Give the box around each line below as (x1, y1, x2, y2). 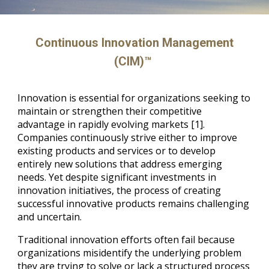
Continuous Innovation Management (35, 35, 234, 50)
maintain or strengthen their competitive (17, 104, 202, 118)
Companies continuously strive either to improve (17, 131, 238, 144)
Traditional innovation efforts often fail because (17, 233, 235, 246)
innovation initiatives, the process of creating (17, 184, 222, 197)
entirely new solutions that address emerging (17, 157, 223, 171)
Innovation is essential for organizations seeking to (17, 91, 251, 104)
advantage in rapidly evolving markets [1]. (17, 118, 205, 131)
